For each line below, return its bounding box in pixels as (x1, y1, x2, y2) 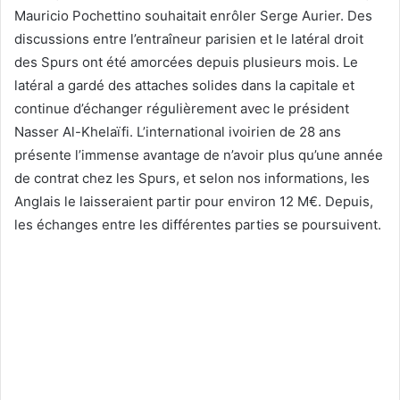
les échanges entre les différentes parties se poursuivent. (14, 215, 381, 233)
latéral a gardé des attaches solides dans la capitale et (14, 76, 354, 94)
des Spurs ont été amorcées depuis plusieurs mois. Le (14, 53, 358, 71)
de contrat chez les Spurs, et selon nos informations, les (14, 169, 370, 187)
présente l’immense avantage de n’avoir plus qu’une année (14, 146, 383, 163)
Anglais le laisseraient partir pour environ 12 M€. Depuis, (14, 192, 373, 210)
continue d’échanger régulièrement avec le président (14, 99, 349, 117)
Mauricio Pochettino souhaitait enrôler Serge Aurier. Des (14, 6, 372, 24)
